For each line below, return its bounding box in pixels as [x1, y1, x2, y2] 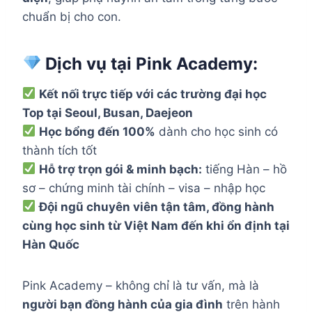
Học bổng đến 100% [39, 124, 156, 139]
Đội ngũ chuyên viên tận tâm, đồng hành [39, 199, 275, 214]
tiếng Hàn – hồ [202, 162, 288, 176]
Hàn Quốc [22, 237, 79, 251]
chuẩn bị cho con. [22, 9, 121, 24]
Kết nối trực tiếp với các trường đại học [39, 86, 267, 101]
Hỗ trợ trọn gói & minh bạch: [39, 162, 203, 176]
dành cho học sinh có [155, 124, 279, 139]
